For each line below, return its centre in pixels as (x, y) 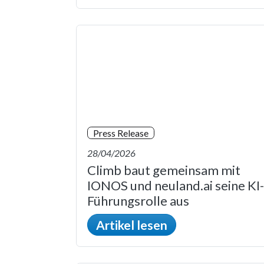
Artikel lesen (132, 225)
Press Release (121, 133)
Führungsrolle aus (138, 201)
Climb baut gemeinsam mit (164, 170)
